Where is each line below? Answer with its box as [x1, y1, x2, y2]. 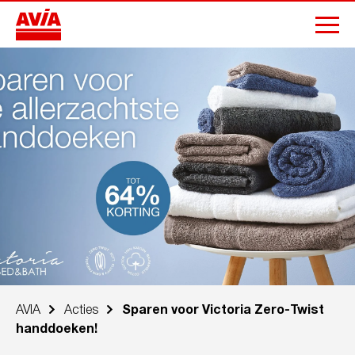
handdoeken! [16, 324, 97, 335]
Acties [64, 305, 98, 316]
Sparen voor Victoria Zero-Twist [122, 305, 324, 316]
